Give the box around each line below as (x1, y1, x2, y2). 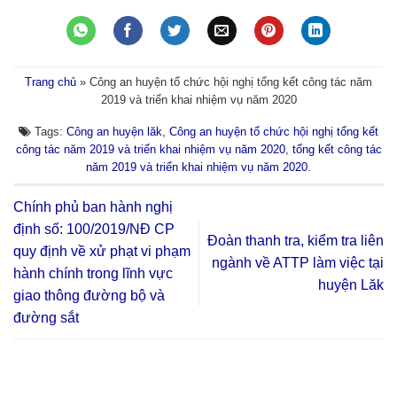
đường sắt (13, 310, 79, 326)
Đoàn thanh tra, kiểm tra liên (207, 232, 384, 248)
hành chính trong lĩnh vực (13, 266, 173, 282)
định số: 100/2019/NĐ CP (13, 222, 175, 237)
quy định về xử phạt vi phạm (13, 244, 191, 260)
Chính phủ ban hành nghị (13, 199, 173, 215)
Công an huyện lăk (66, 125, 162, 139)
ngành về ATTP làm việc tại (212, 254, 384, 270)
